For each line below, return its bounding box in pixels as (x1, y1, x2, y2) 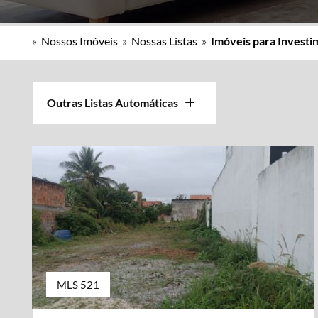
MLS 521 (57, 278, 99, 291)
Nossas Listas (131, 34, 197, 48)
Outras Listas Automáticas (47, 96, 185, 109)
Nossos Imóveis (41, 34, 118, 48)
